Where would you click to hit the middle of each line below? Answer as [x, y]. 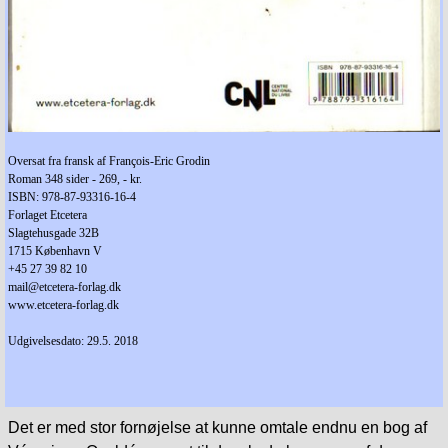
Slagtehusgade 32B [53, 233]
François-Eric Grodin [159, 161]
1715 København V [55, 251]
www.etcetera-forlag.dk [63, 305]
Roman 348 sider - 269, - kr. [75, 179]
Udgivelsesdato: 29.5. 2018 [73, 341]
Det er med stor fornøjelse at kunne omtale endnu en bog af [217, 428]
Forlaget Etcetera [47, 215]
